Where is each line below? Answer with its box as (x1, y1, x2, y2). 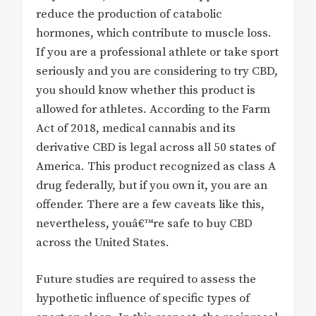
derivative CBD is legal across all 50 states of (36, 139, 275, 155)
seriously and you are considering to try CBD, (36, 63, 278, 79)
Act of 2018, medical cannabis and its (36, 120, 236, 136)
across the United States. (36, 234, 169, 250)
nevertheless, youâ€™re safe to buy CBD (36, 215, 253, 231)
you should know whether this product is (36, 82, 255, 98)
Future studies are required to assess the (36, 272, 256, 288)
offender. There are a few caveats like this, (36, 196, 265, 212)
